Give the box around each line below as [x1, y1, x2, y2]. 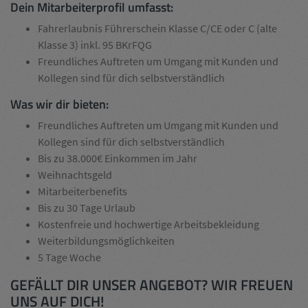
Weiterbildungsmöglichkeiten [38, 234, 175, 247]
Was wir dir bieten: [10, 95, 109, 113]
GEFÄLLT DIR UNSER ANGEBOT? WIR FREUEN [10, 274, 293, 296]
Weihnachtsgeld [38, 168, 112, 181]
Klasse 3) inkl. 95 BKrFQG [38, 38, 152, 52]
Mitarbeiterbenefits [38, 184, 127, 198]
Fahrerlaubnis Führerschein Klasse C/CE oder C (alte [38, 21, 277, 35]
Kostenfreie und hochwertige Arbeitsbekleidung [38, 217, 259, 231]
